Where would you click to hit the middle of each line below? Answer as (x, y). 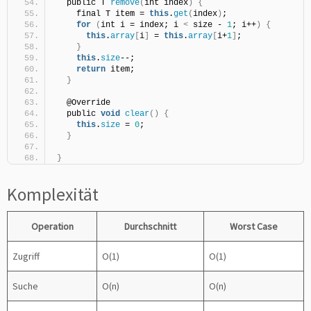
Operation (52, 226)
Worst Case (254, 226)
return (91, 69)
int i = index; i (142, 25)
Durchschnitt (150, 226)
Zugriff (26, 256)
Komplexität (53, 194)
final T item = (103, 14)
